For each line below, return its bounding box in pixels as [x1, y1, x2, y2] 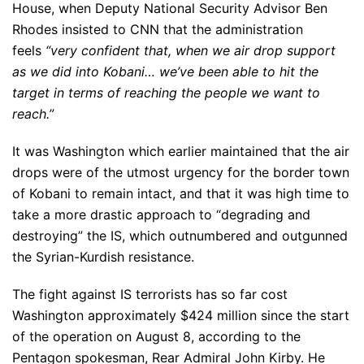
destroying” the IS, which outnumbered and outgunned [12, 227, 348, 244]
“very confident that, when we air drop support [45, 41, 336, 58]
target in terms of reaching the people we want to [12, 84, 320, 101]
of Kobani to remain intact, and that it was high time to [12, 184, 349, 201]
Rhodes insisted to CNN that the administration [12, 20, 303, 37]
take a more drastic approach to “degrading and [12, 206, 310, 223]
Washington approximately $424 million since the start [12, 306, 349, 323]
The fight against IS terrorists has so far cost [12, 285, 288, 302]
